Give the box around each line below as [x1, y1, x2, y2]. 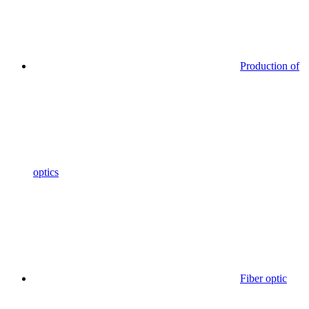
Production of [240, 60, 299, 72]
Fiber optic [240, 272, 287, 284]
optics [33, 166, 59, 178]
